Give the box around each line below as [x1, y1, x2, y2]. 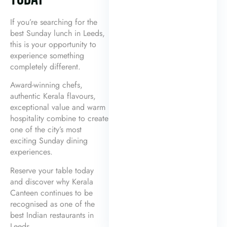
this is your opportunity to [10, 39, 96, 51]
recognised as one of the [10, 198, 95, 210]
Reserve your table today [10, 164, 94, 176]
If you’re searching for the [10, 16, 97, 28]
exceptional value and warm [10, 101, 105, 113]
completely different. [10, 61, 81, 73]
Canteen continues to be [10, 186, 93, 199]
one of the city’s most [10, 124, 82, 136]
